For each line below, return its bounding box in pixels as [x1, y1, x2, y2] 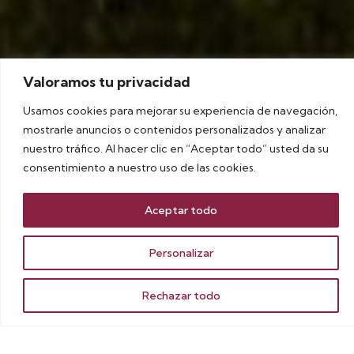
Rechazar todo [141, 288, 220, 303]
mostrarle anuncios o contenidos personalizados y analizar [23, 122, 326, 137]
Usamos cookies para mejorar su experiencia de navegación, [23, 103, 337, 118]
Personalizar [149, 245, 213, 260]
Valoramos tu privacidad [23, 72, 190, 91]
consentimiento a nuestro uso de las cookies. [23, 160, 256, 175]
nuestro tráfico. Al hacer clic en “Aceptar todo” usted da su [23, 141, 329, 156]
